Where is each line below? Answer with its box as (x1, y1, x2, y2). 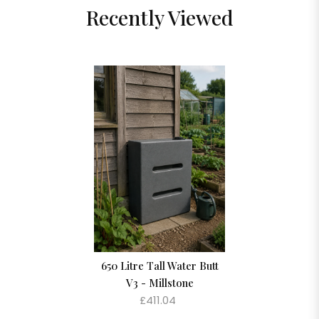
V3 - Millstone (125, 275, 194, 290)
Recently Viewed (85, 4, 234, 31)
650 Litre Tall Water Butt (100, 258, 219, 273)
